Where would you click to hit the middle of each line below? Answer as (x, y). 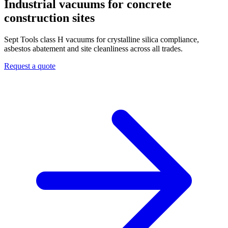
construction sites (49, 18)
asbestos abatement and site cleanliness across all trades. (93, 48)
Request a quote (30, 66)
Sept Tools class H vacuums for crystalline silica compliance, (102, 39)
